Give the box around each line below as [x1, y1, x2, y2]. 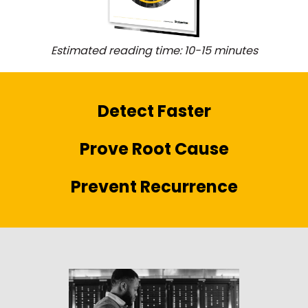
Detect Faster [97, 99, 211, 122]
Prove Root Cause [79, 137, 229, 160]
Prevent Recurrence [70, 175, 238, 199]
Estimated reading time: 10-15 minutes [50, 42, 258, 58]
